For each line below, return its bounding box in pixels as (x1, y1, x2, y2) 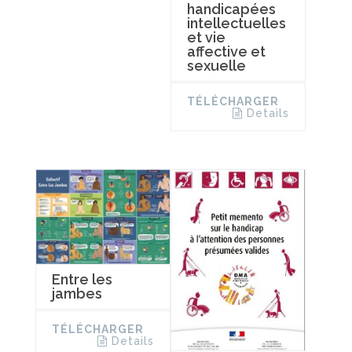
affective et (186, 42, 266, 60)
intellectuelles (186, 14, 286, 31)
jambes (52, 285, 102, 302)
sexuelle (186, 57, 246, 74)
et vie (186, 28, 225, 46)
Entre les (52, 271, 112, 288)
